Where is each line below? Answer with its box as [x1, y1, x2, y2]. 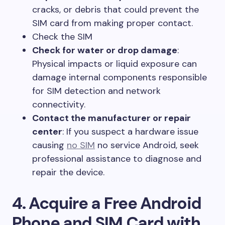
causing [32, 139, 67, 151]
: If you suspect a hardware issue [62, 126, 198, 138]
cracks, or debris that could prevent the [32, 4, 199, 16]
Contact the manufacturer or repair [32, 112, 191, 124]
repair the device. [32, 166, 104, 178]
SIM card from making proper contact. [32, 17, 193, 29]
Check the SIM [32, 31, 92, 43]
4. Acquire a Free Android [12, 192, 201, 214]
